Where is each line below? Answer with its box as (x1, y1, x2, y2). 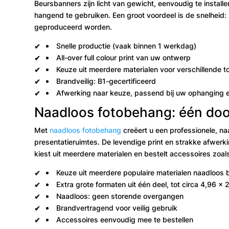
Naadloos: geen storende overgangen (56, 191, 184, 200)
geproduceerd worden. (34, 22, 112, 31)
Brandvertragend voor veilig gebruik (56, 203, 177, 212)
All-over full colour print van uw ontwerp (56, 53, 191, 62)
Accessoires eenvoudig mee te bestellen (56, 215, 193, 224)
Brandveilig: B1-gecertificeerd (56, 76, 156, 85)
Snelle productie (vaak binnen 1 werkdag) (56, 41, 196, 50)
